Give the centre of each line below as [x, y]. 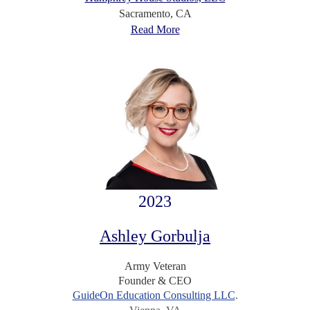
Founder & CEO [155, 281]
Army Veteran [155, 266]
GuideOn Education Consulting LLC [154, 295]
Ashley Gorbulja [155, 236]
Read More [155, 29]
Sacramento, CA [155, 13]
